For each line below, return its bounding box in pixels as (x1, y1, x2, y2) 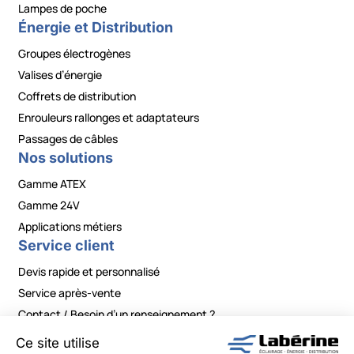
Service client (18, 237, 115, 254)
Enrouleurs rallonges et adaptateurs (18, 110, 200, 126)
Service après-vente (18, 285, 122, 301)
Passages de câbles (18, 131, 119, 147)
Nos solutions (18, 149, 114, 167)
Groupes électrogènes (18, 46, 131, 62)
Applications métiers (18, 219, 122, 235)
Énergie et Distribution (18, 19, 174, 36)
